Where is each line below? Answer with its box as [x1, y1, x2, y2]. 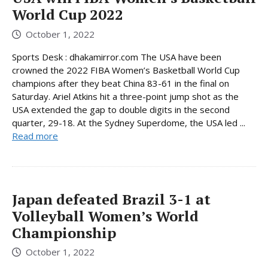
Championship [12, 223, 116, 242]
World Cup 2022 [12, 5, 123, 25]
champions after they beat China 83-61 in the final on [12, 77, 229, 89]
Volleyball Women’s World [12, 206, 199, 226]
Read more [12, 129, 58, 142]
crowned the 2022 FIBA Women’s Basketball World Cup [12, 63, 240, 76]
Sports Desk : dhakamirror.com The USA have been [12, 50, 221, 63]
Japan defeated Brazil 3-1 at [12, 189, 211, 209]
